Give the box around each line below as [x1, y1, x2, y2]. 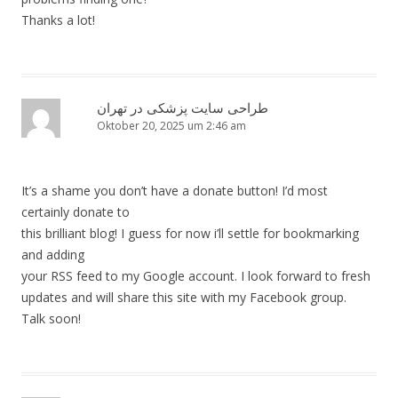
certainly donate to [21, 203, 130, 221]
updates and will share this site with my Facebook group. [21, 289, 346, 306]
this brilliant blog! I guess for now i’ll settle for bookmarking [21, 225, 359, 243]
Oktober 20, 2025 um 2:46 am [97, 118, 246, 134]
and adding [21, 246, 84, 264]
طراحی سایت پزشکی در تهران [97, 99, 268, 117]
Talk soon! [21, 310, 81, 328]
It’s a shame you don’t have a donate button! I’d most [21, 182, 328, 200]
